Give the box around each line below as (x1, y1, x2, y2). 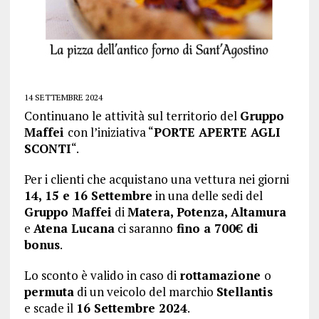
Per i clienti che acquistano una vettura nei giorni (23, 171, 289, 187)
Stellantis (216, 283, 273, 300)
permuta (23, 283, 74, 300)
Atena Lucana (33, 220, 115, 236)
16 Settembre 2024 (75, 300, 187, 316)
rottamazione (179, 267, 264, 283)
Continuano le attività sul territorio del (23, 108, 240, 124)
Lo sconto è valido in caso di (23, 267, 179, 283)
